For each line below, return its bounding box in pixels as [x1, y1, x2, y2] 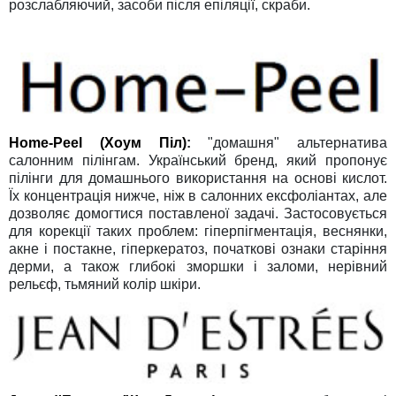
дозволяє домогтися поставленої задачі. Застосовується [9, 205, 387, 221]
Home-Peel [9, 134, 100, 150]
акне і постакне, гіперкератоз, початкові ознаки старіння [9, 240, 387, 256]
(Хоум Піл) [99, 134, 187, 150]
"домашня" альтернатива [190, 134, 387, 150]
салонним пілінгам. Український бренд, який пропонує [9, 152, 387, 168]
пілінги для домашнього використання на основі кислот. [9, 170, 387, 186]
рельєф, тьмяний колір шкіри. [9, 276, 201, 292]
